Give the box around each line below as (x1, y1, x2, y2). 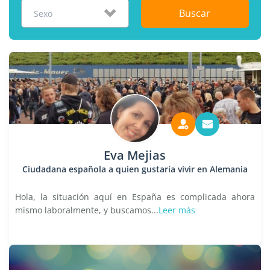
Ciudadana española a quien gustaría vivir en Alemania (22, 163, 248, 175)
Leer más (159, 204, 195, 216)
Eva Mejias (104, 147, 166, 163)
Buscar (179, 7, 211, 20)
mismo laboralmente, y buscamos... (15, 204, 159, 216)
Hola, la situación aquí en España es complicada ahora (15, 191, 255, 202)
